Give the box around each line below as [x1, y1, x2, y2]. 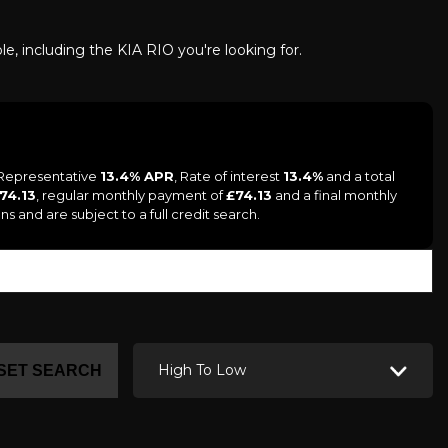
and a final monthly [272, 187, 397, 203]
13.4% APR [100, 168, 174, 184]
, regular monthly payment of [36, 187, 226, 203]
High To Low [158, 361, 246, 379]
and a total [323, 168, 395, 184]
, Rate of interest [174, 168, 283, 184]
